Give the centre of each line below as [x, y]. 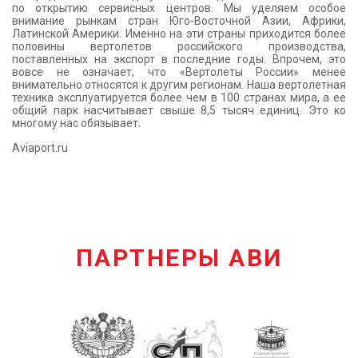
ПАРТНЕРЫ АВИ [179, 258]
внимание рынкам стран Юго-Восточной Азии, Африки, [179, 21]
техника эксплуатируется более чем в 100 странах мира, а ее [179, 98]
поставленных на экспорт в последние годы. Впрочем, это [179, 60]
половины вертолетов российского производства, [179, 47]
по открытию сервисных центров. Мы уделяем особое [179, 8]
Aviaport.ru [40, 148]
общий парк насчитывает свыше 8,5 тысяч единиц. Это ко [179, 111]
